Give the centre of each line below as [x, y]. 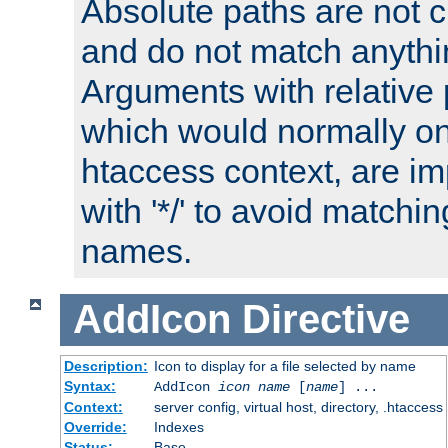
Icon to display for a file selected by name [284, 365]
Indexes [178, 426]
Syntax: [89, 385]
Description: [105, 365]
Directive [325, 319]
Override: [95, 426]
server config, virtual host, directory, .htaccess [298, 406]
